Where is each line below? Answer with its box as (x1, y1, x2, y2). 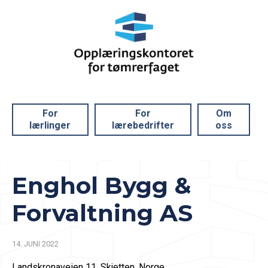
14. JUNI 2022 (12, 239, 59, 248)
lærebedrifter (111, 119, 174, 131)
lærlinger (29, 119, 71, 131)
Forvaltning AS (12, 198, 193, 227)
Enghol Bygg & (12, 170, 191, 200)
